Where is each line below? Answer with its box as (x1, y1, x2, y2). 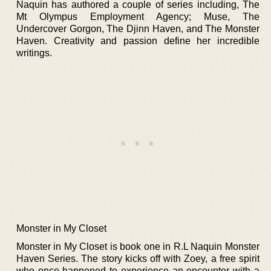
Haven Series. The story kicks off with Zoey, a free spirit (16, 253, 260, 264)
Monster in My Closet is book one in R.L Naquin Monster (16, 241, 260, 252)
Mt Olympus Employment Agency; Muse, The (16, 11, 260, 22)
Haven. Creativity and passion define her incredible (16, 35, 260, 46)
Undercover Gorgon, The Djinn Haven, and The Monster (16, 23, 260, 34)
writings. (16, 47, 52, 58)
